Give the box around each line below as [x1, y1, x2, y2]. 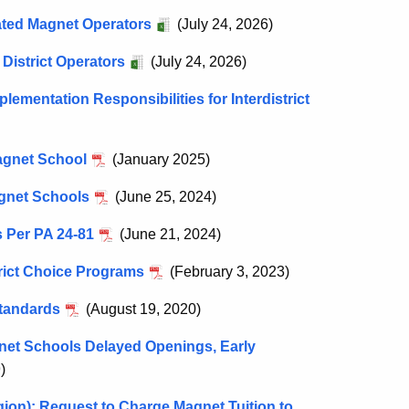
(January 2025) [109, 152, 210, 167]
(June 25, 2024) [111, 189, 216, 204]
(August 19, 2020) [82, 301, 201, 317]
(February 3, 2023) [166, 264, 289, 279]
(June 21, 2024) [116, 226, 221, 242]
